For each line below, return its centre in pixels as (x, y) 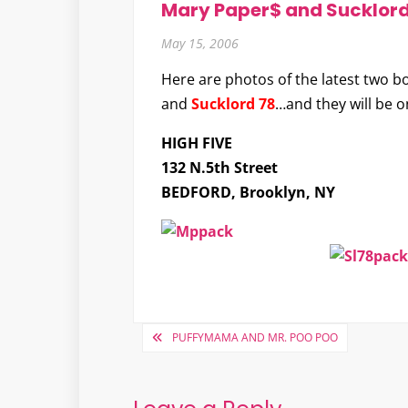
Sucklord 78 (233, 104)
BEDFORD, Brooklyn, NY (248, 192)
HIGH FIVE (196, 143)
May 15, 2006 (199, 43)
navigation (205, 367)
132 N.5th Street (219, 168)
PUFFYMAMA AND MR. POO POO (255, 337)
